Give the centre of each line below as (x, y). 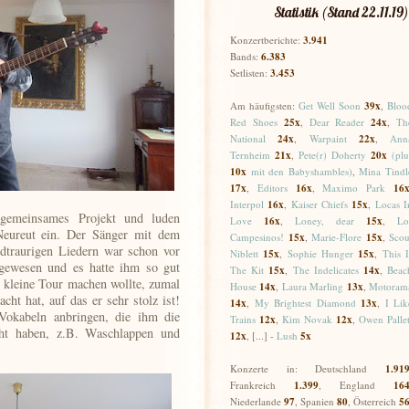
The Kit (247, 270)
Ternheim (250, 155)
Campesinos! (257, 237)
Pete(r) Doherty (332, 155)
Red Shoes (254, 122)
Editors (272, 188)
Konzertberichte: (267, 40)
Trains (243, 319)
